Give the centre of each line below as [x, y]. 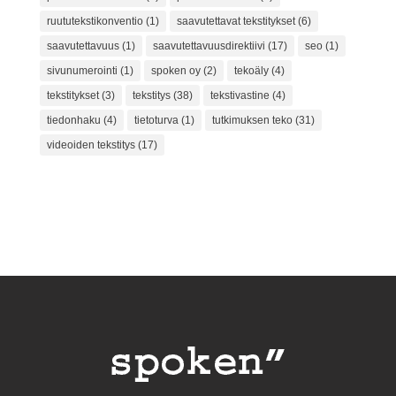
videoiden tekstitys [91, 145]
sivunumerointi [82, 70]
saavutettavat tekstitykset [236, 21]
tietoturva [156, 120]
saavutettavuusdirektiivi [209, 46]
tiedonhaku [73, 120]
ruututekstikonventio [95, 21]
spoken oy [175, 70]
